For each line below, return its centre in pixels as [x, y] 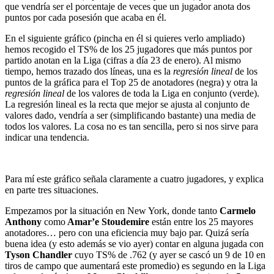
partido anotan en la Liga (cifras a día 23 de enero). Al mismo [123, 60]
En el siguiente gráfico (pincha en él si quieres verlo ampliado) [125, 38]
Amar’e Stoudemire [107, 221]
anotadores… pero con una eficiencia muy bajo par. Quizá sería [127, 232]
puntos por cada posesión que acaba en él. [86, 17]
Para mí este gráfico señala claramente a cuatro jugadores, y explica [134, 179]
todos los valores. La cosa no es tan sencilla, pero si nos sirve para [131, 126]
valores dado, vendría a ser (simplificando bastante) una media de [130, 115]
